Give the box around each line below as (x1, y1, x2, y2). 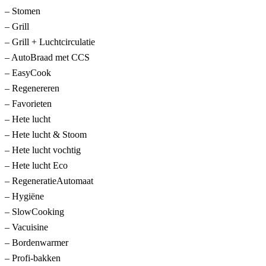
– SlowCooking (5, 207, 64, 217)
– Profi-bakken (5, 253, 61, 264)
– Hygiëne (5, 191, 44, 202)
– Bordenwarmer (5, 237, 68, 248)
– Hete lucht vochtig (5, 145, 81, 156)
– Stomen (5, 6, 40, 17)
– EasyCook (5, 68, 51, 78)
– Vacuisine (5, 222, 48, 233)
